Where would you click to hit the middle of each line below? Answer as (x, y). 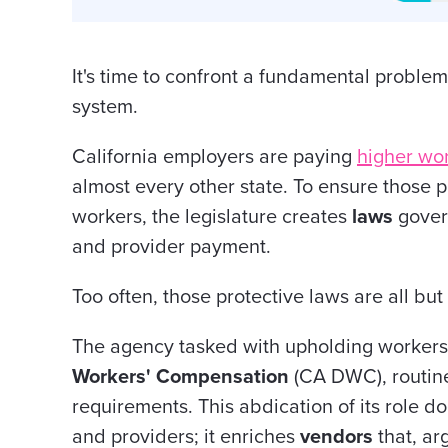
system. (105, 107)
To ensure (338, 187)
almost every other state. (182, 187)
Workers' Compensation (180, 377)
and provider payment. (171, 247)
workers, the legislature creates (212, 217)
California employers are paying (214, 157)
